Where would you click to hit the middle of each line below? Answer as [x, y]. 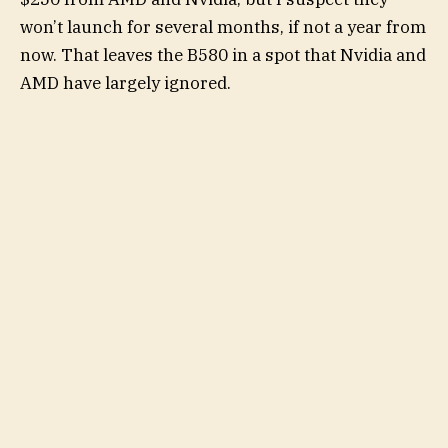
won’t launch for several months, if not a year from [223, 27]
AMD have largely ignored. [125, 83]
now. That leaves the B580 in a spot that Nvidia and [223, 55]
